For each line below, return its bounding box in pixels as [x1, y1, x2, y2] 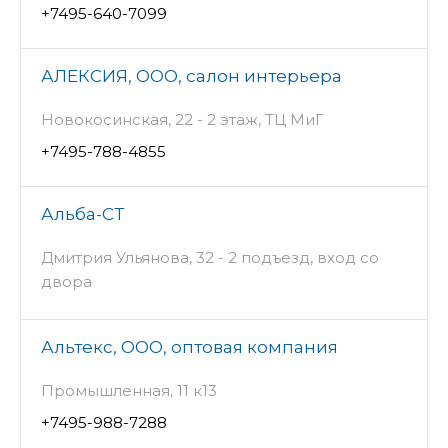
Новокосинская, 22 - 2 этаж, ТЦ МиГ [41, 110, 324, 130]
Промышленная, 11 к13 [41, 381, 217, 401]
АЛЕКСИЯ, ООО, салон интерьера [41, 66, 342, 87]
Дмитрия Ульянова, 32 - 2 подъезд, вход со [41, 248, 379, 268]
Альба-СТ [41, 204, 124, 225]
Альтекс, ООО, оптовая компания [41, 337, 338, 358]
